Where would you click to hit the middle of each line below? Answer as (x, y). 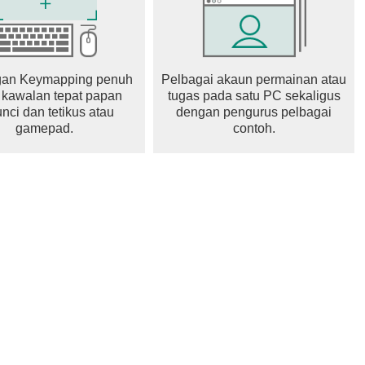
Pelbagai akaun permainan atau (254, 79)
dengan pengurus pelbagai (254, 112)
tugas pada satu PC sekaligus (254, 96)
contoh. (254, 128)
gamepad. (44, 128)
